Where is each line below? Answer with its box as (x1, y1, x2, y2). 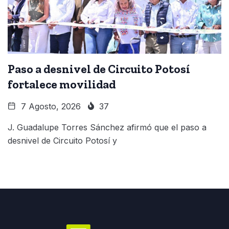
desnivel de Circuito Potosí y (8, 135, 117, 146)
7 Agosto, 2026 (18, 101, 81, 111)
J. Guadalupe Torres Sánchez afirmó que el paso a (8, 122, 207, 132)
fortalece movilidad (8, 77, 116, 91)
